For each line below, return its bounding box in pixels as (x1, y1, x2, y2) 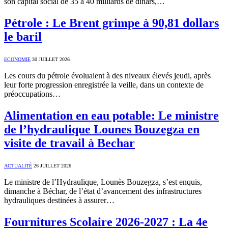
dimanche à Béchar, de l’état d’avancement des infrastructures (4, 186, 202, 195)
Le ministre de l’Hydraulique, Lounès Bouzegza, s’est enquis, (4, 177, 202, 186)
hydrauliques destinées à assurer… (4, 195, 115, 205)
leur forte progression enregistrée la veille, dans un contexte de (4, 80, 204, 89)
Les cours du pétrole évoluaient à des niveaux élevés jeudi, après (4, 71, 211, 80)
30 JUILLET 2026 (32, 56, 70, 62)
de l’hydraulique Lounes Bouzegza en (4, 122, 199, 136)
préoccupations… (4, 89, 61, 98)
